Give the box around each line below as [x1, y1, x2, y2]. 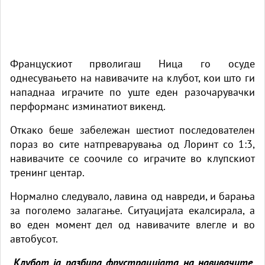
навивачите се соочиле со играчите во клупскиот [10, 151, 255, 165]
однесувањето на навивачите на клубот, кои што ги [10, 70, 255, 85]
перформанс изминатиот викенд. [10, 99, 166, 113]
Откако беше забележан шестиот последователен [10, 122, 255, 137]
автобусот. [10, 231, 58, 245]
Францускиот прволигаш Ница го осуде [10, 56, 255, 70]
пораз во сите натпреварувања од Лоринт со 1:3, [10, 137, 255, 151]
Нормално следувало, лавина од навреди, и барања [10, 189, 255, 203]
